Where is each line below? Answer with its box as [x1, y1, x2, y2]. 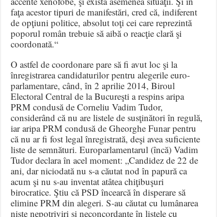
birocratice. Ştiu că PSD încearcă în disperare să [11, 186, 186, 198]
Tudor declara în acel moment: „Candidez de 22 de [11, 154, 199, 166]
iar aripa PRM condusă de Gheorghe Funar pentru [11, 122, 197, 134]
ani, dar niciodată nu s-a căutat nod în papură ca [11, 164, 187, 177]
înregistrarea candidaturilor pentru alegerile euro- [11, 68, 190, 81]
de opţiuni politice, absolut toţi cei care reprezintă [11, 16, 192, 29]
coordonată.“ [11, 37, 59, 50]
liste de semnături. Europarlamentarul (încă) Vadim [11, 143, 199, 155]
